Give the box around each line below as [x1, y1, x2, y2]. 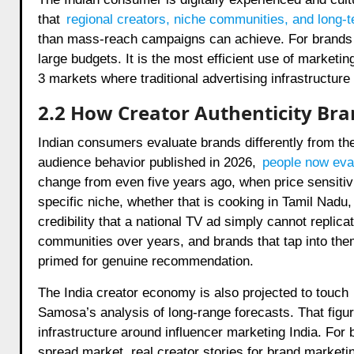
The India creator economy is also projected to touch [37, 284, 352, 300]
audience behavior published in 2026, [37, 154, 260, 170]
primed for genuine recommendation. [37, 253, 254, 269]
